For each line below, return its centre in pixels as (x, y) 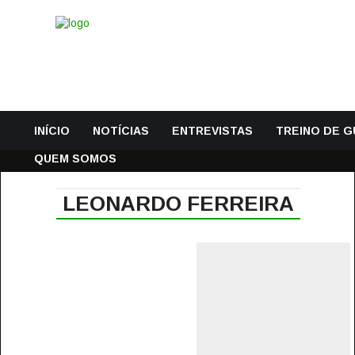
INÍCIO (52, 131)
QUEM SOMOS (75, 158)
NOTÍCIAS (121, 131)
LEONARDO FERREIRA (178, 204)
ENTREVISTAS (212, 131)
